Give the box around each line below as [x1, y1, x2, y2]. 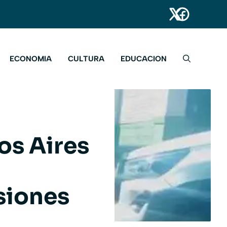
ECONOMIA [10, 54, 52, 64]
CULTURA [68, 54, 104, 64]
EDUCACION [121, 54, 167, 64]
